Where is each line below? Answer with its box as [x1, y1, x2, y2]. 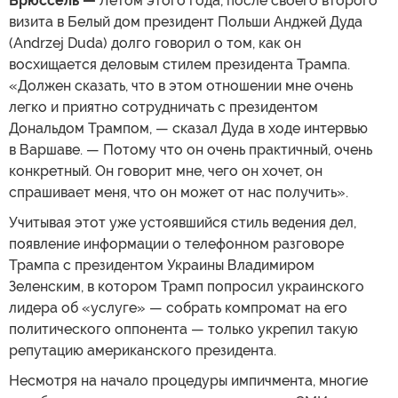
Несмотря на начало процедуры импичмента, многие [9, 371, 368, 389]
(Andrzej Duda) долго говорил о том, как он [9, 34, 301, 52]
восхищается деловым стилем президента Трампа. [9, 55, 350, 73]
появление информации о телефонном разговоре [9, 235, 344, 252]
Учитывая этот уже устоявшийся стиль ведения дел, [9, 213, 356, 231]
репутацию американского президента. [9, 341, 276, 359]
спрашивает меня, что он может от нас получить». [9, 183, 348, 201]
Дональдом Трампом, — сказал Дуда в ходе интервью [9, 119, 368, 137]
